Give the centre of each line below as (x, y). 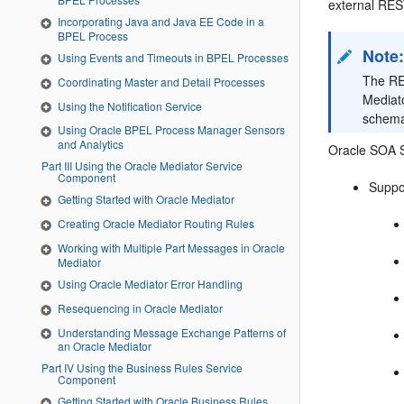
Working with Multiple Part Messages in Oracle (171, 247)
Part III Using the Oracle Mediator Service (53, 166)
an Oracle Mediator (105, 346)
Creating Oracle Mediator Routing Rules (156, 224)
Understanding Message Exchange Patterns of (172, 332)
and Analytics (91, 144)
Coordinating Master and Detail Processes (161, 81)
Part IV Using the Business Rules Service (53, 368)
